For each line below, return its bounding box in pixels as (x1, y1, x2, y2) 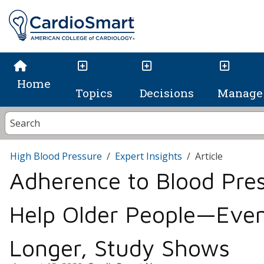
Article (195, 150, 223, 163)
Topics (75, 85, 113, 101)
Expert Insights (115, 150, 182, 163)
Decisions (139, 85, 194, 101)
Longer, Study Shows (9, 234, 230, 262)
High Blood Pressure (10, 150, 102, 163)
